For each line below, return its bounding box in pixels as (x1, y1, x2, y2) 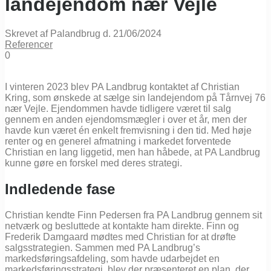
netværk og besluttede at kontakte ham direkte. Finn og (5, 220, 239, 231)
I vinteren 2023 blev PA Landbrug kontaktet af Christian (5, 82, 240, 93)
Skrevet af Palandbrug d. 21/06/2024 (5, 28, 162, 39)
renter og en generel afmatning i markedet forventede (5, 136, 231, 147)
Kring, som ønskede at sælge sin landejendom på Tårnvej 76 (5, 93, 266, 103)
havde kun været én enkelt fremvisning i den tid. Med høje (5, 125, 252, 136)
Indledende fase (5, 181, 115, 198)
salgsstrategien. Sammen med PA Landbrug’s (5, 242, 200, 253)
